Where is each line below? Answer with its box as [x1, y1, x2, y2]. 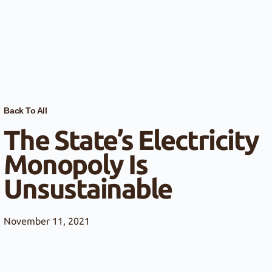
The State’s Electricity [4, 124, 259, 155]
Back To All [4, 105, 47, 115]
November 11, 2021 [4, 215, 90, 226]
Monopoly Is [4, 148, 148, 180]
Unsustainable [4, 172, 172, 204]
